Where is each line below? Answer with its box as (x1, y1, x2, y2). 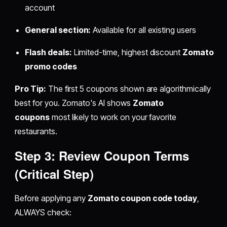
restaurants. (15, 126, 57, 137)
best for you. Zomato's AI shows (15, 98, 133, 108)
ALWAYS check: (15, 207, 71, 218)
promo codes (25, 61, 77, 72)
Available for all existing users (91, 25, 196, 35)
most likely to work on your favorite (49, 112, 177, 123)
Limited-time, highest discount (71, 47, 183, 58)
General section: (25, 25, 91, 35)
